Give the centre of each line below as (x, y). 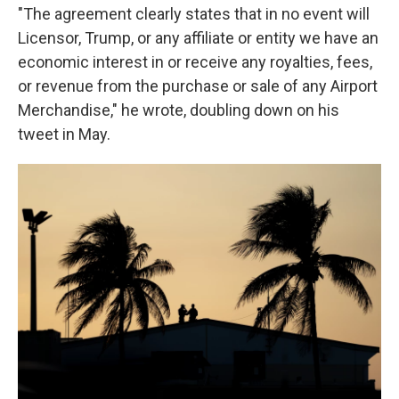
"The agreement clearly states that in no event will (194, 14)
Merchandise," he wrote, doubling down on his (179, 110)
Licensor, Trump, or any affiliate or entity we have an (198, 38)
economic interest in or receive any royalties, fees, (195, 62)
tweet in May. (64, 134)
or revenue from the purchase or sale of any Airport (198, 86)
